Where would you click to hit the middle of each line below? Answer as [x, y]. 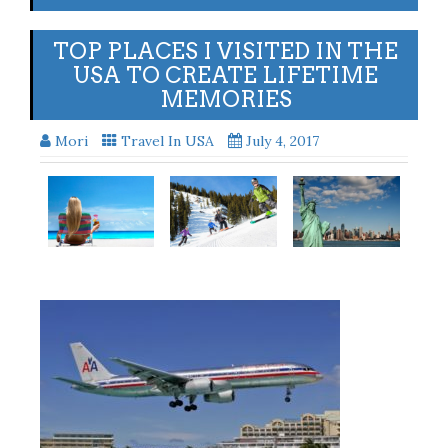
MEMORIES [225, 99]
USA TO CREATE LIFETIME [225, 75]
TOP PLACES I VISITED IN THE [225, 51]
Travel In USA [167, 141]
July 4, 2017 [282, 141]
